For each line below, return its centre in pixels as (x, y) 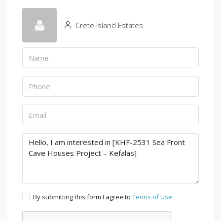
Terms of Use (152, 197)
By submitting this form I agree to (83, 197)
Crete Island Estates (108, 25)
